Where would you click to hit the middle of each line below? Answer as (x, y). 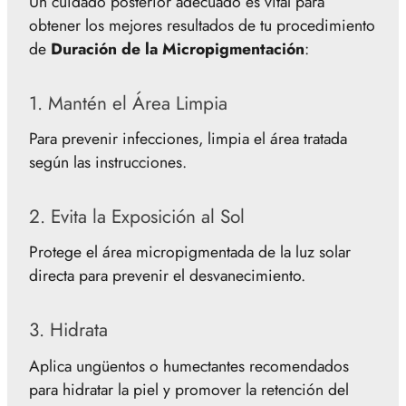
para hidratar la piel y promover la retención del (189, 389)
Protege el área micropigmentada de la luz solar (190, 252)
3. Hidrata (68, 330)
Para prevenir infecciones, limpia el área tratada (188, 139)
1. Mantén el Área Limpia (128, 103)
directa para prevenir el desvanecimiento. (167, 276)
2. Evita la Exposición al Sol (137, 217)
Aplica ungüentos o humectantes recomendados (189, 366)
